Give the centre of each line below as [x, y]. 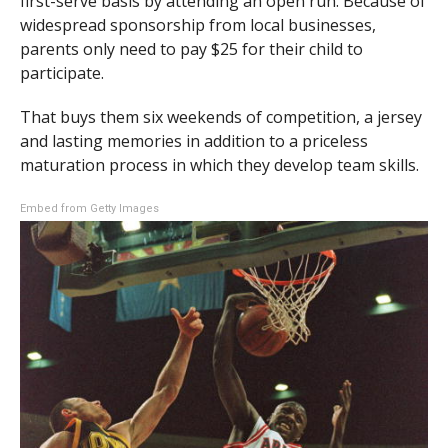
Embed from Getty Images [89, 208]
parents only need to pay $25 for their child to [191, 48]
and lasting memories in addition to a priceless [193, 140]
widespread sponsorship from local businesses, [197, 24]
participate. [61, 72]
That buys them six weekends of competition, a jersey [220, 116]
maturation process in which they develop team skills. [219, 164]
